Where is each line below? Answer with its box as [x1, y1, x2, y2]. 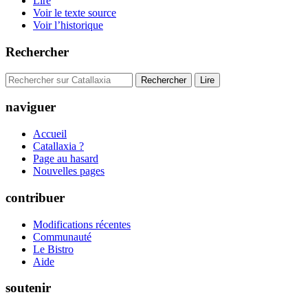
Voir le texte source [33, 7, 116, 19]
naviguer [5, 100, 56, 115]
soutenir [5, 280, 51, 296]
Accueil [33, 128, 67, 140]
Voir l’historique [33, 19, 103, 32]
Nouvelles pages [33, 165, 104, 177]
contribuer [5, 190, 65, 205]
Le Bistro [33, 243, 74, 255]
